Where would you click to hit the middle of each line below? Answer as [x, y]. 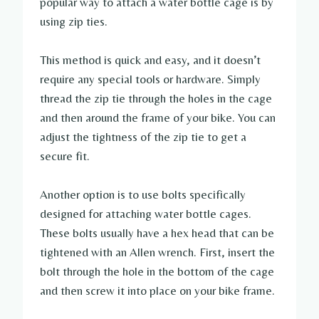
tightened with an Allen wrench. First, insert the [157, 252]
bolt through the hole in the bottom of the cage [157, 272]
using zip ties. [74, 22]
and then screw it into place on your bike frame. [157, 291]
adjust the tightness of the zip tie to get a [143, 137]
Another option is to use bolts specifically [143, 195]
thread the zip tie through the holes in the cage [156, 99]
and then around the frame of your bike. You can [158, 118]
